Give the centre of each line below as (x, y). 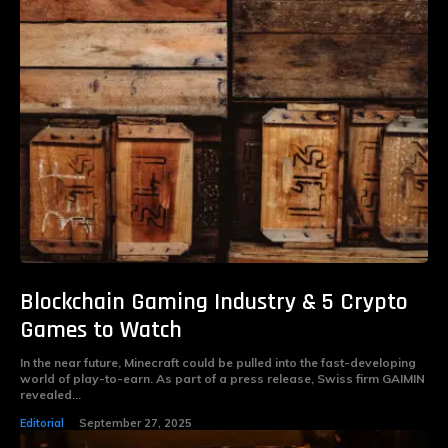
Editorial (42, 423)
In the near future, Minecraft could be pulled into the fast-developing (218, 363)
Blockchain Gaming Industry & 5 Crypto (214, 302)
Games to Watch (101, 330)
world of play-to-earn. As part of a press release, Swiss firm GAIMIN (222, 379)
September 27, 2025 (135, 423)
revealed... (50, 395)
